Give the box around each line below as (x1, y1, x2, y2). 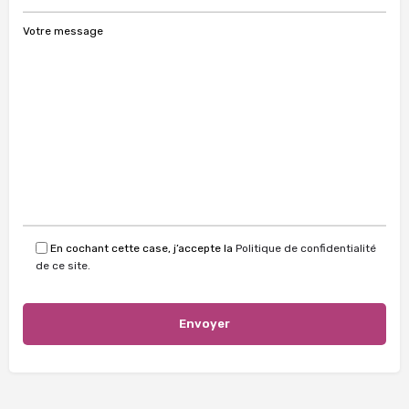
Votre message (23, 24, 103, 37)
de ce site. (36, 259, 90, 272)
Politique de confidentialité (236, 242, 376, 255)
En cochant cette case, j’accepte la (50, 242, 236, 255)
